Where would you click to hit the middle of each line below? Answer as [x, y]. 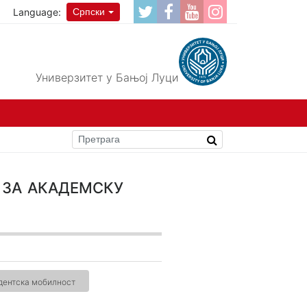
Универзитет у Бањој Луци [107, 77]
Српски [89, 11]
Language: [37, 12]
